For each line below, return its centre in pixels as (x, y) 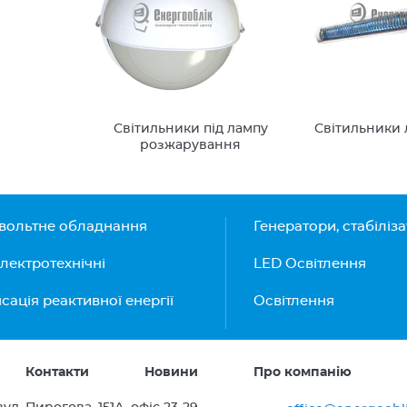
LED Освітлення (309, 264)
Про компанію (303, 372)
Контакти (58, 372)
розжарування (191, 145)
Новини (172, 372)
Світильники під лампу (190, 129)
